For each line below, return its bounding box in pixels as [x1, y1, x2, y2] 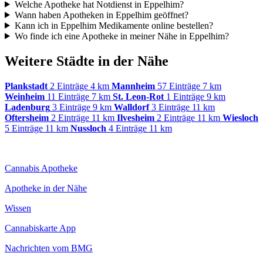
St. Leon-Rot [113, 91, 164, 102]
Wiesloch [222, 112, 258, 123]
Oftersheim [5, 112, 49, 123]
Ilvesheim [117, 112, 154, 123]
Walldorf [114, 102, 149, 112]
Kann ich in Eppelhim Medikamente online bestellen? [14, 20, 213, 31]
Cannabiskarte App [5, 222, 76, 233]
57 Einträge [157, 80, 200, 91]
